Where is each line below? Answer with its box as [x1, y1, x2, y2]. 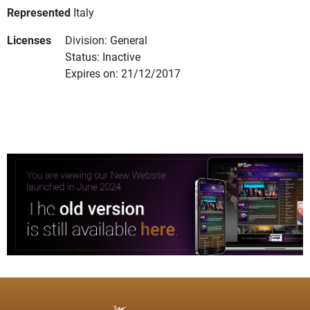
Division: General [65, 33, 147, 48]
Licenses [7, 33, 51, 48]
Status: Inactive [65, 49, 140, 64]
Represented [7, 5, 71, 20]
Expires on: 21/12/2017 [65, 66, 181, 81]
